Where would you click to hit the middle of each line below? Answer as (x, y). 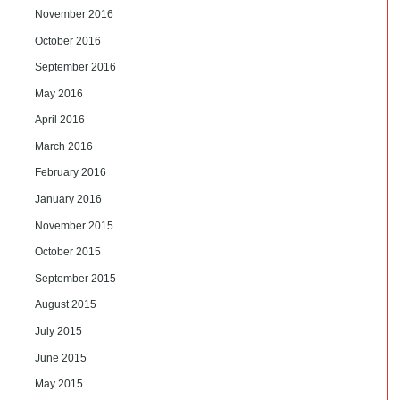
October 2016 (68, 41)
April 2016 (60, 120)
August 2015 (66, 305)
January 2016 (69, 200)
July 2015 (59, 332)
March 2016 (64, 146)
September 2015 (76, 278)
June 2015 (61, 358)
